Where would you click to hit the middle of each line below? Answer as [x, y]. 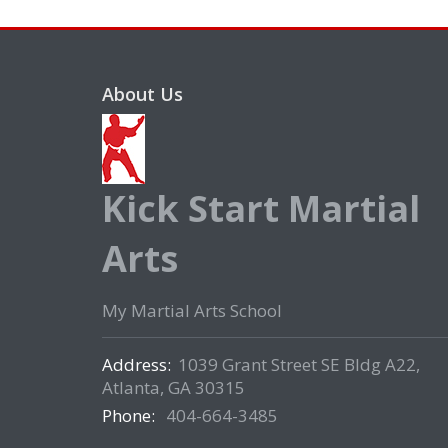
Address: [136, 365]
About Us [142, 94]
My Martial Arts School [192, 311]
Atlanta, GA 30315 [173, 388]
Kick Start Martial [261, 209]
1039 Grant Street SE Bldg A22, [299, 365]
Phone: [130, 416]
